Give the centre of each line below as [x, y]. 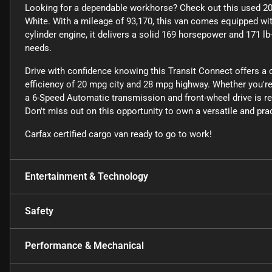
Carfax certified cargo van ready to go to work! [118, 134]
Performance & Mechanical [84, 245]
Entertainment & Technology [87, 176]
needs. [38, 48]
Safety [39, 211]
